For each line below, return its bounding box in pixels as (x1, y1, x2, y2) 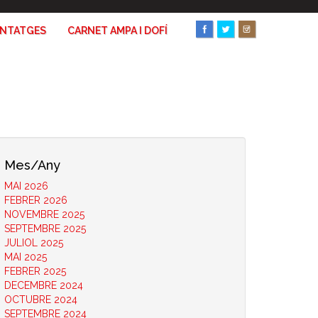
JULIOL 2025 (4, 237, 63, 248)
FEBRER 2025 (4, 265, 66, 277)
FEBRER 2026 (4, 194, 67, 206)
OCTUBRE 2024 (4, 294, 77, 305)
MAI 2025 (4, 251, 47, 263)
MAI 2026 (4, 180, 48, 192)
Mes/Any (4, 158, 60, 172)
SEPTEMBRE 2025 (4, 223, 86, 234)
